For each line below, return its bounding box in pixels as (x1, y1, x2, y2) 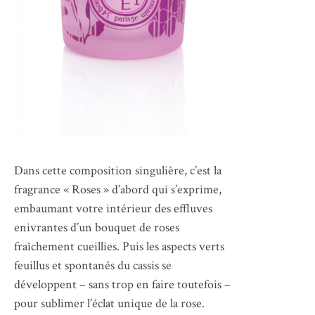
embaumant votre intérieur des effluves (14, 200, 212, 217)
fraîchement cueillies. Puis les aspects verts (14, 238, 224, 255)
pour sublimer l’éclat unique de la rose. (14, 295, 205, 311)
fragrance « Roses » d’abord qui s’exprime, (14, 181, 221, 198)
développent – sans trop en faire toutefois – (14, 276, 231, 292)
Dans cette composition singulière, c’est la (14, 162, 221, 179)
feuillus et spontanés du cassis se (14, 257, 172, 274)
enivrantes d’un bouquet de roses (14, 219, 179, 236)
